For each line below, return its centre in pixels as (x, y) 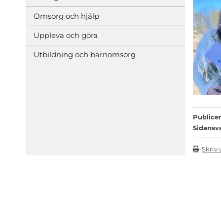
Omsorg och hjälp (66, 16)
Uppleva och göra (66, 35)
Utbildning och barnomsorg (85, 54)
